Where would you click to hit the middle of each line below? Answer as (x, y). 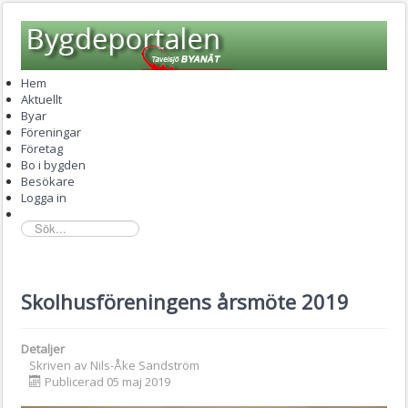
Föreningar (51, 132)
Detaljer (43, 348)
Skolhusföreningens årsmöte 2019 (185, 301)
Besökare (48, 181)
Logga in (44, 198)
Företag (42, 148)
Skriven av (60, 365)
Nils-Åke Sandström (145, 365)
